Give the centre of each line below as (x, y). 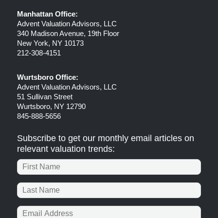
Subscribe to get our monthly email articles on (106, 138)
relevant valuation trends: (66, 149)
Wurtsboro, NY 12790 (51, 106)
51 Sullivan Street (45, 96)
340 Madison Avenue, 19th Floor (68, 33)
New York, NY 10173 (50, 43)
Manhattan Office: (47, 14)
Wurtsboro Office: (48, 77)
